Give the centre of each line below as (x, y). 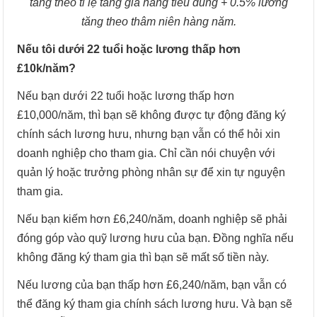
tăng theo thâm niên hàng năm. (158, 21)
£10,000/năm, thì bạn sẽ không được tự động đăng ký (152, 115)
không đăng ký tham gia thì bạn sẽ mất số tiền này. (143, 257)
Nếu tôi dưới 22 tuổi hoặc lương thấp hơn (129, 49)
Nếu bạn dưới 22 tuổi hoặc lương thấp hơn (126, 96)
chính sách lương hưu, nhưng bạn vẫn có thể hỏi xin (149, 134)
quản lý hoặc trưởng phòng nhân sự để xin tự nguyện (151, 172)
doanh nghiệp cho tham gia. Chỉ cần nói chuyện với (146, 153)
